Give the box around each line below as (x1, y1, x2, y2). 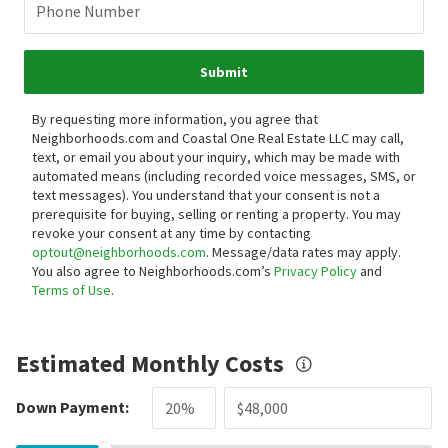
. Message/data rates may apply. (206, 242, 401, 261)
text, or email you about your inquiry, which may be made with (32, 147, 400, 166)
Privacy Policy (274, 261, 357, 280)
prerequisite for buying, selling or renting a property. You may (32, 204, 401, 223)
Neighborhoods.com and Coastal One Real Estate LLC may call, (32, 128, 404, 147)
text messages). (32, 185, 132, 204)
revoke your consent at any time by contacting (32, 223, 311, 242)
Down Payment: (16, 397, 129, 418)
